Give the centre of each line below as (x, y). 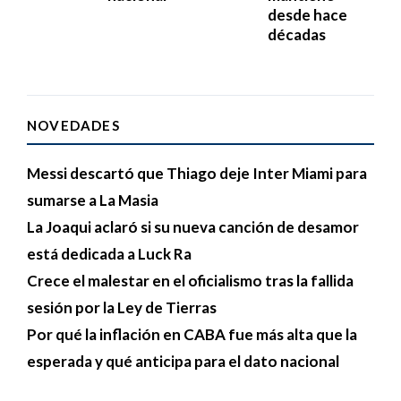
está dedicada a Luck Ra (109, 254)
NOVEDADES (73, 126)
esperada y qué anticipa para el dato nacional (183, 362)
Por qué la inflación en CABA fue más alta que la (192, 335)
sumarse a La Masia (93, 200)
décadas (297, 35)
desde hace (307, 15)
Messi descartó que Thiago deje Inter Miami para (197, 174)
